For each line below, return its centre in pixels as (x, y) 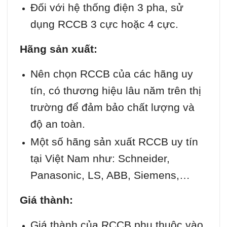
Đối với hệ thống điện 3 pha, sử (107, 7)
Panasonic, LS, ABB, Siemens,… (110, 175)
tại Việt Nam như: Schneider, (100, 158)
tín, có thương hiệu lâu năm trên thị (116, 90)
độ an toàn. (58, 124)
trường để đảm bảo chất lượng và (112, 107)
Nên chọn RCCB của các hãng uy (111, 73)
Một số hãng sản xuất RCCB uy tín (114, 141)
